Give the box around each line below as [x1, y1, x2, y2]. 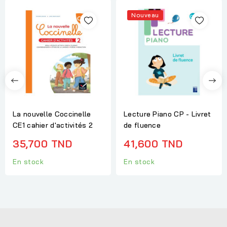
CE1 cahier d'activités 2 [13, 120, 93, 130]
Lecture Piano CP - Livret [124, 109, 211, 119]
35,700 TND [13, 137, 72, 150]
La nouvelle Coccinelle [13, 109, 91, 119]
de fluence [124, 120, 161, 130]
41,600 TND [124, 137, 182, 150]
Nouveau [131, 11, 159, 19]
